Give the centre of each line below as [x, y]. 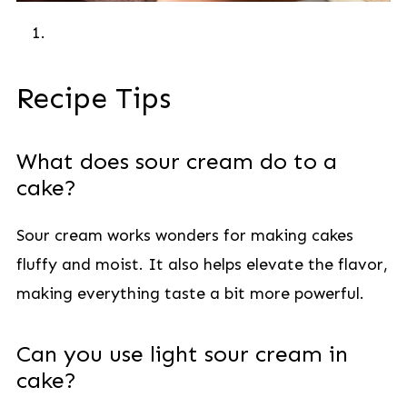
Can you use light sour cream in [182, 354]
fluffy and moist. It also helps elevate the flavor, [202, 264]
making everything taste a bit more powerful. [190, 293]
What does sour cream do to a [176, 162]
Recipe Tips [93, 98]
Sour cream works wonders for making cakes [184, 235]
